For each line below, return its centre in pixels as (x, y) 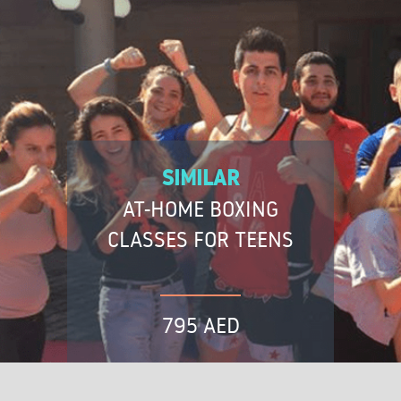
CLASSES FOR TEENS (200, 239)
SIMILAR (200, 178)
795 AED (200, 325)
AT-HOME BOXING (200, 209)
